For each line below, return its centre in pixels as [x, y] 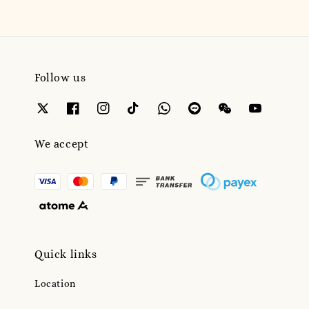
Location [55, 283]
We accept [62, 144]
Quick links [66, 254]
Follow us [60, 77]
